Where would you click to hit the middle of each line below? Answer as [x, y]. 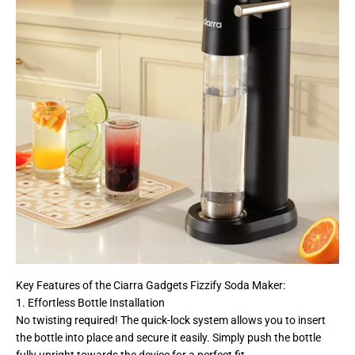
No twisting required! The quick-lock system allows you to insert [171, 320]
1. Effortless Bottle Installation [90, 302]
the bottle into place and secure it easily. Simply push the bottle [168, 337]
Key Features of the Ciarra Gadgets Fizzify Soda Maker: [151, 285]
